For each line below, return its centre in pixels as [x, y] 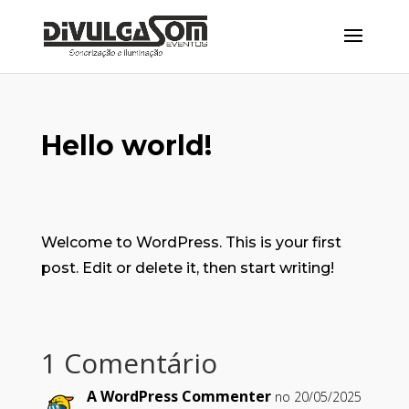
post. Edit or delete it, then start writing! [187, 268]
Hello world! [126, 146]
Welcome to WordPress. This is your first [191, 242]
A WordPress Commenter [178, 396]
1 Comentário [129, 363]
